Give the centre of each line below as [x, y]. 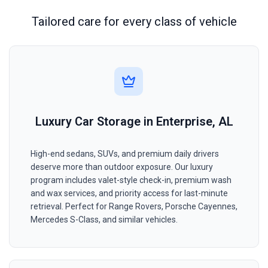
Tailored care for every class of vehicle [134, 22]
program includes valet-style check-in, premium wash [131, 180]
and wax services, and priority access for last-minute [129, 194]
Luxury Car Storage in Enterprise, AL [134, 122]
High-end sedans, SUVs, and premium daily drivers [125, 154]
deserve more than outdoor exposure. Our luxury [122, 167]
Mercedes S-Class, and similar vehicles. [104, 220]
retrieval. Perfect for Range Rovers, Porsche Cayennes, [134, 207]
